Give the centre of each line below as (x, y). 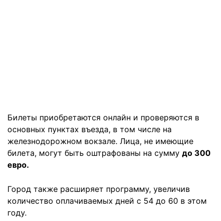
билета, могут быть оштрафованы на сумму (95, 153)
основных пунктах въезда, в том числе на (90, 129)
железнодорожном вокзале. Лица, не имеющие (100, 141)
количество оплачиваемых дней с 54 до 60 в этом (107, 201)
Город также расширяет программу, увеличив (99, 189)
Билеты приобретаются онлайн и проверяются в (103, 118)
